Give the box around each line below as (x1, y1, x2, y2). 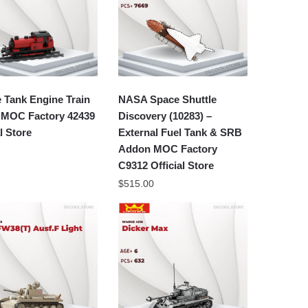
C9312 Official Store (118, 159, 214, 171)
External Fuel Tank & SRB (118, 126, 243, 138)
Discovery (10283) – (118, 109, 212, 122)
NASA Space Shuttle (118, 93, 217, 105)
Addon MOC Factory (118, 142, 218, 155)
